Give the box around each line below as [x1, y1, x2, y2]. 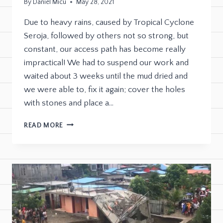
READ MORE [24, 121, 64, 129]
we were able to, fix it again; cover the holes [24, 85, 185, 94]
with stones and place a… [24, 98, 113, 108]
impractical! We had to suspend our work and [24, 58, 189, 67]
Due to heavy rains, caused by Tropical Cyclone [24, 17, 194, 27]
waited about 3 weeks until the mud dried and [24, 71, 188, 81]
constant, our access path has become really [24, 44, 186, 54]
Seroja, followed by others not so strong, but [24, 31, 189, 40]
